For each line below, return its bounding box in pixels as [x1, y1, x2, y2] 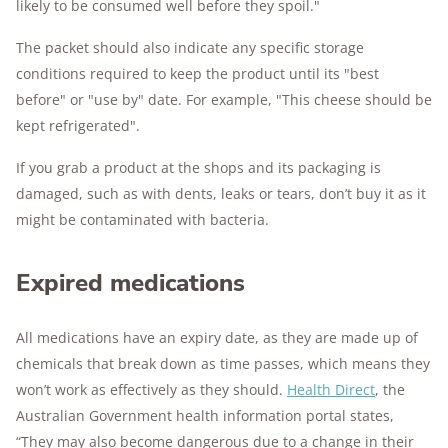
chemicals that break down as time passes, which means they [16, 354, 430, 373]
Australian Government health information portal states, [16, 406, 394, 425]
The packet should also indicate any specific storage [16, 38, 364, 57]
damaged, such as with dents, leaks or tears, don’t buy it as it [16, 184, 426, 203]
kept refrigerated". [16, 116, 140, 135]
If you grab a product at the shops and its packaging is [16, 158, 381, 177]
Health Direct [287, 380, 375, 399]
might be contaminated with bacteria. [16, 210, 269, 229]
